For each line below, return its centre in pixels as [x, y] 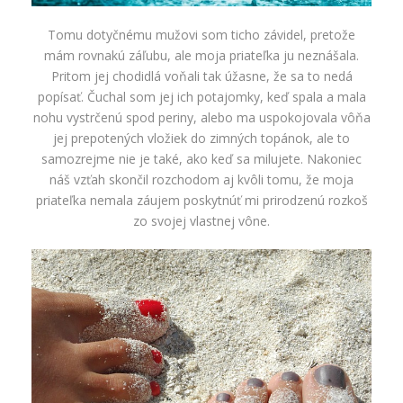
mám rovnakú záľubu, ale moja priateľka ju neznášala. [201, 56]
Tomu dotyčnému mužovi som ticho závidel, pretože [201, 35]
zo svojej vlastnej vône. [201, 221]
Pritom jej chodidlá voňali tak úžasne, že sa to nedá [201, 76]
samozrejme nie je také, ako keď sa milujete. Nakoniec [201, 159]
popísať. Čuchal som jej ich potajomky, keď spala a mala [201, 97]
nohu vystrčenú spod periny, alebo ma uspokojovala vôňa [201, 118]
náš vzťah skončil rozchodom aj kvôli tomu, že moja [201, 180]
